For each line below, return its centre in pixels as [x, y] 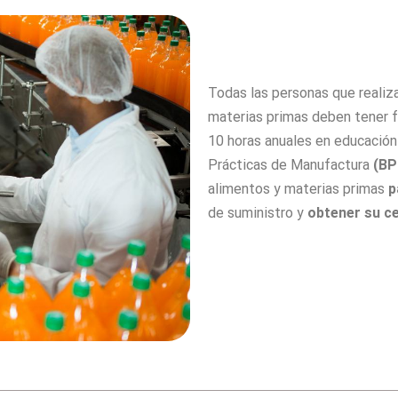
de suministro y [258, 213]
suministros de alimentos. [295, 237]
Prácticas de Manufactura [291, 165]
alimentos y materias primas [298, 189]
